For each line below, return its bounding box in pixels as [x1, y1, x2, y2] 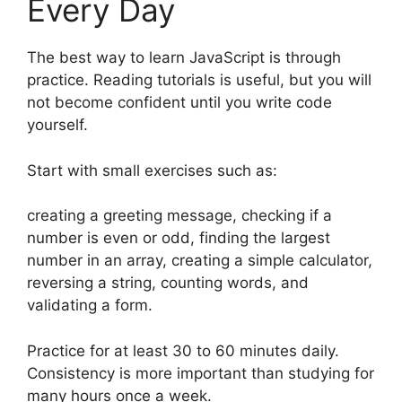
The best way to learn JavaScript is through [27, 48, 341, 67]
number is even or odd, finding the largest [27, 229, 330, 248]
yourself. [27, 116, 88, 135]
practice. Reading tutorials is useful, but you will [27, 71, 371, 90]
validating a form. [27, 296, 153, 315]
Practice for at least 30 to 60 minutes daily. [27, 341, 339, 360]
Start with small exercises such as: [27, 161, 277, 179]
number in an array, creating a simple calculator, [27, 251, 372, 270]
